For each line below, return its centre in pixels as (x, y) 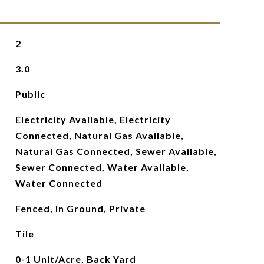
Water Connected (59, 183)
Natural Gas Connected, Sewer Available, (116, 151)
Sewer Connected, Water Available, (102, 167)
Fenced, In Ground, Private (80, 208)
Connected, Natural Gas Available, (99, 135)
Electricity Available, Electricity (93, 119)
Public (30, 94)
